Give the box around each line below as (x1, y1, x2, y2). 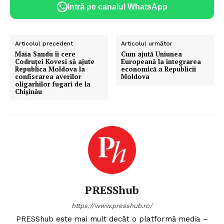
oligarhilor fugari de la (15, 79, 90, 88)
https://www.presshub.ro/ (71, 201, 152, 209)
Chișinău (15, 86, 42, 96)
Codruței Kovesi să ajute (15, 56, 94, 66)
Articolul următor (121, 39, 173, 47)
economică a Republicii (121, 64, 196, 73)
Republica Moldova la (15, 64, 85, 73)
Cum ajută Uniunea (121, 49, 182, 58)
